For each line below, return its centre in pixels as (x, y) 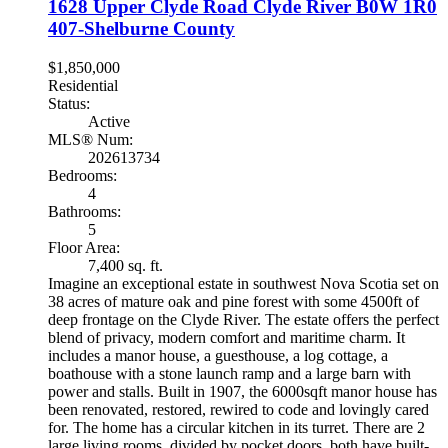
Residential (83, 85)
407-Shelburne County (141, 28)
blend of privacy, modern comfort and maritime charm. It (226, 337)
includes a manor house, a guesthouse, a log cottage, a (218, 355)
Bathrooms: (84, 211)
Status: (69, 103)
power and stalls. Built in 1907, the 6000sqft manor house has (242, 391)
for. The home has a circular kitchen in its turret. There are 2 (236, 427)
